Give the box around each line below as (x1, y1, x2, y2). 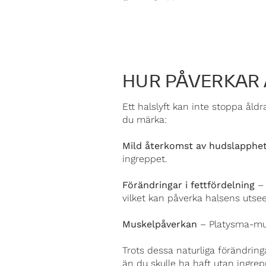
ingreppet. (122, 153, 167, 164)
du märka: (122, 114, 167, 125)
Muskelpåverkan (122, 218, 197, 230)
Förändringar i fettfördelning (122, 179, 255, 191)
